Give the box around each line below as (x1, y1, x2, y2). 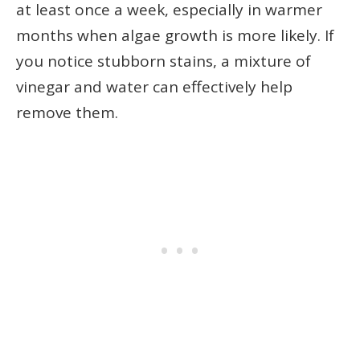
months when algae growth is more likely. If (16, 24, 334, 46)
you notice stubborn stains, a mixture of (16, 50, 311, 72)
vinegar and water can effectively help (16, 76, 292, 97)
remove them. (16, 101, 118, 123)
